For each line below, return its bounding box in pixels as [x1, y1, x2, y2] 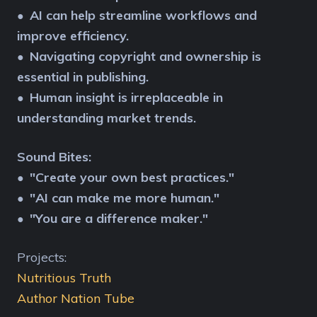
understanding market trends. [17, 110, 196, 127]
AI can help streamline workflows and [30, 7, 257, 24]
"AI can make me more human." [30, 190, 219, 207]
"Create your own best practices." [30, 169, 234, 186]
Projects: [17, 249, 67, 266]
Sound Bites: [17, 149, 91, 166]
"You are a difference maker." [30, 210, 208, 227]
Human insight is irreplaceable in [30, 89, 223, 106]
